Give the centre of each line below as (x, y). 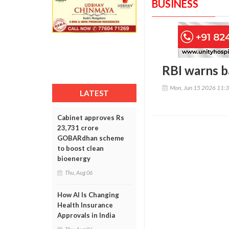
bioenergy (74, 158)
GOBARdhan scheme (91, 138)
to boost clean (81, 148)
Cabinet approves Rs (91, 118)
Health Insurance (85, 205)
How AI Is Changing (88, 195)
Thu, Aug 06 (79, 173)
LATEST (94, 93)
